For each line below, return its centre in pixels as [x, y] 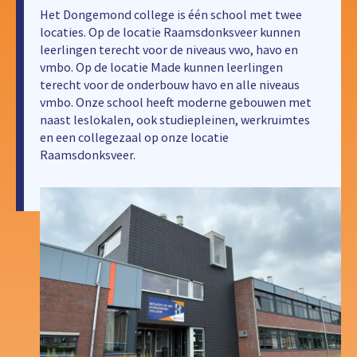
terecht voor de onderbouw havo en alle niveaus [170, 84]
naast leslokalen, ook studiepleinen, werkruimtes [175, 120]
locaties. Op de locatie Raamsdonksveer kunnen [170, 32]
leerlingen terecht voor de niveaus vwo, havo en [169, 49]
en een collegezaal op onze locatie [134, 137]
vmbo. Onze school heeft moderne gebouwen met [176, 102]
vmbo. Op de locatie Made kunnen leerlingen [161, 67]
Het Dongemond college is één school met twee [171, 14]
